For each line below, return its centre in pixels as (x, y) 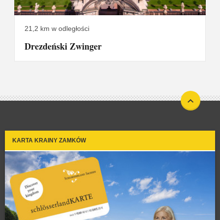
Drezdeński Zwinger (63, 46)
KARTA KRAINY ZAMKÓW (49, 140)
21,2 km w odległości (57, 28)
